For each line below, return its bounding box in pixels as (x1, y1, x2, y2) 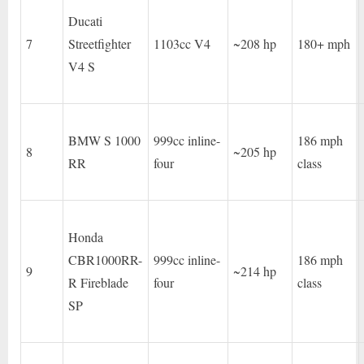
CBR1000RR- (68, 251, 143, 269)
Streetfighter (68, 35, 132, 53)
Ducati (68, 12, 103, 30)
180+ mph (297, 35, 351, 53)
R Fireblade (68, 274, 129, 292)
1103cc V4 (154, 35, 211, 53)
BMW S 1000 (68, 132, 141, 149)
